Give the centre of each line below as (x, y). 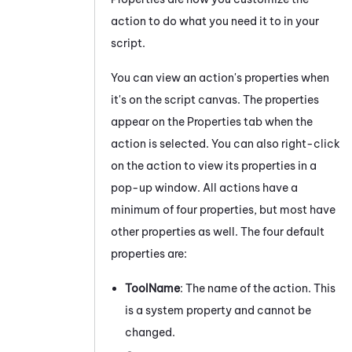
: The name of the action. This (258, 288)
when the (288, 121)
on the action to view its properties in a (214, 165)
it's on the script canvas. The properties (215, 99)
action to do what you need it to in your (215, 21)
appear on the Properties (177, 121)
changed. (150, 332)
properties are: (150, 253)
